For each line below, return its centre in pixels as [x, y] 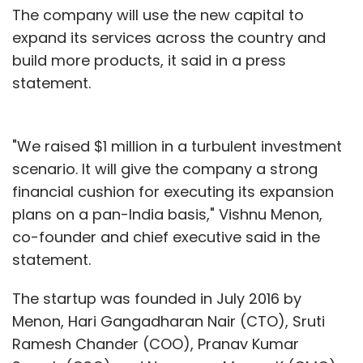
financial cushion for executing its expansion [173, 191]
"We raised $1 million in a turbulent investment [177, 146]
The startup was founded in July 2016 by [157, 298]
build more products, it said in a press [149, 60]
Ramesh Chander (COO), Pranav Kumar [156, 344]
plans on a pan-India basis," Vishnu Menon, [167, 214]
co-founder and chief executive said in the [166, 237]
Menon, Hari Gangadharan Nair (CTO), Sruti [169, 321]
